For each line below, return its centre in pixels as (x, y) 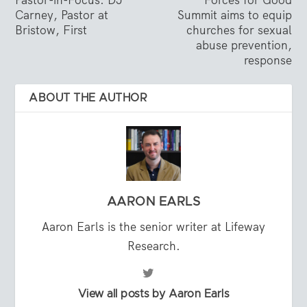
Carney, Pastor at (62, 15)
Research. (153, 246)
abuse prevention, (244, 45)
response (268, 60)
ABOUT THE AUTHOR (88, 98)
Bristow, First (51, 30)
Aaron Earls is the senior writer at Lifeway (153, 226)
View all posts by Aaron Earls (153, 294)
